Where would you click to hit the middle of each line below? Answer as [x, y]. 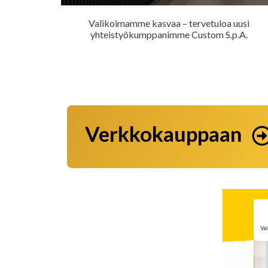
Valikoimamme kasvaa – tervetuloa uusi [169, 23]
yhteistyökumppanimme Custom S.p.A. [169, 35]
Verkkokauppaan [163, 134]
